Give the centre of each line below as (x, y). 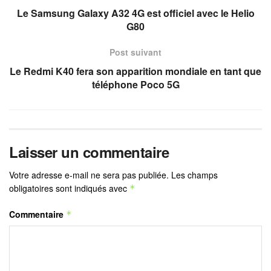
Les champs (194, 175)
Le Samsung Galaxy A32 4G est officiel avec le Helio (135, 13)
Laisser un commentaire (89, 152)
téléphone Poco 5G (135, 85)
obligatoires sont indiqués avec (69, 188)
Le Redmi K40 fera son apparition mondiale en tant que (135, 71)
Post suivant (135, 52)
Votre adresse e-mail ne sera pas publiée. (89, 175)
